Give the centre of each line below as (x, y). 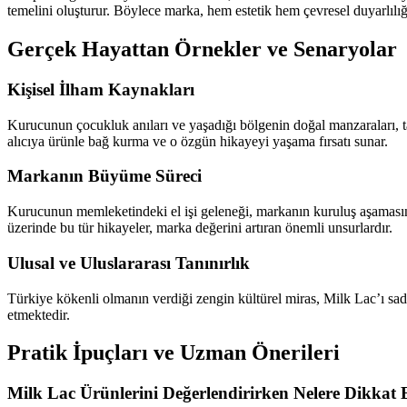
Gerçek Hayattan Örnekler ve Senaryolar (202, 50)
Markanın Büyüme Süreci (104, 176)
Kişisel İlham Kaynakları (101, 89)
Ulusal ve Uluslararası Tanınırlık (129, 263)
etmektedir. (39, 314)
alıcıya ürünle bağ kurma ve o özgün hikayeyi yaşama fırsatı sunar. (198, 141)
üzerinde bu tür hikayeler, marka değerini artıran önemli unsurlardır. (200, 228)
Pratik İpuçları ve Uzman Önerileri (174, 353)
